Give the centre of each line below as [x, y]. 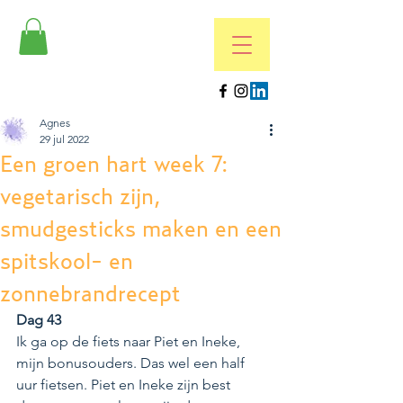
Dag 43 [40, 319]
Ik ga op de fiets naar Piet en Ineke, [130, 341]
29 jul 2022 [64, 139]
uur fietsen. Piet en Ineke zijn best [125, 384]
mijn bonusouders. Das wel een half [132, 363]
